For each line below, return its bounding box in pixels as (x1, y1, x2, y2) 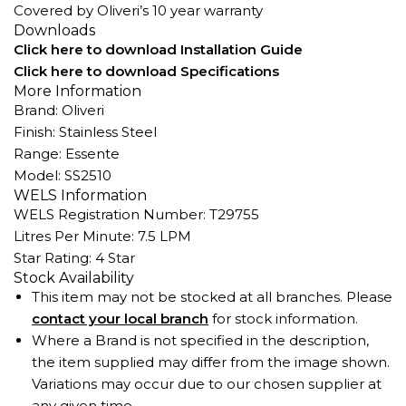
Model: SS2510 (14, 167, 111, 184)
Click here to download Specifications (14, 63, 279, 80)
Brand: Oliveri (14, 101, 104, 119)
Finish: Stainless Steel (14, 123, 157, 140)
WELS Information (14, 187, 147, 204)
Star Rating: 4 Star (14, 249, 135, 266)
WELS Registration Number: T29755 (14, 206, 259, 223)
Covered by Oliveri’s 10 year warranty (14, 2, 263, 19)
